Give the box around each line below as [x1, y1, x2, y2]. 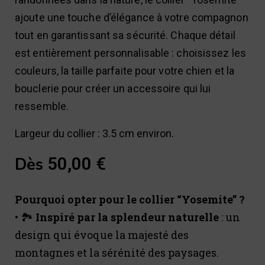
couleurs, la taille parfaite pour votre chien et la [15, 64, 235, 77]
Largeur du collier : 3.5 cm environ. [15, 127, 174, 140]
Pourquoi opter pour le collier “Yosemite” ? [15, 192, 245, 207]
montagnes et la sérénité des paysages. [15, 245, 219, 260]
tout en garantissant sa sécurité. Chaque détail [15, 29, 235, 42]
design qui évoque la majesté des [15, 228, 189, 243]
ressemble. [15, 100, 69, 113]
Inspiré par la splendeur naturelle [35, 210, 221, 225]
